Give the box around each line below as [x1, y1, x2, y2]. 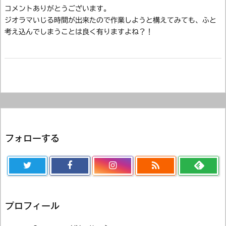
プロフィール [5, 201, 60, 211]
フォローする [5, 134, 60, 143]
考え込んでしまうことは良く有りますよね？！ [5, 28, 153, 35]
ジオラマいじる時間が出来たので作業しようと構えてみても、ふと [5, 16, 216, 24]
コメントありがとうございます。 [5, 5, 110, 12]
